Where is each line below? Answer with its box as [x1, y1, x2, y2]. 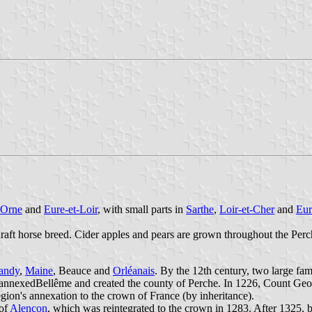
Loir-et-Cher [219, 203, 274, 215]
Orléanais [113, 264, 155, 276]
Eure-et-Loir [44, 203, 97, 215]
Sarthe [186, 203, 214, 215]
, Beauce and [53, 264, 113, 276]
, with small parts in [97, 203, 186, 215]
